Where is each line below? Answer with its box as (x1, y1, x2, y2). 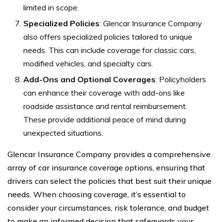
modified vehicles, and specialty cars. (23, 58, 153, 68)
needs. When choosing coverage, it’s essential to (7, 189, 186, 199)
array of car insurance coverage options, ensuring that (7, 162, 205, 172)
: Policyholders (156, 74, 206, 84)
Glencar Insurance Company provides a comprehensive (7, 149, 211, 159)
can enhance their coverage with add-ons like (23, 87, 185, 98)
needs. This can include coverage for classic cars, (23, 45, 196, 55)
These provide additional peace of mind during (23, 114, 186, 124)
